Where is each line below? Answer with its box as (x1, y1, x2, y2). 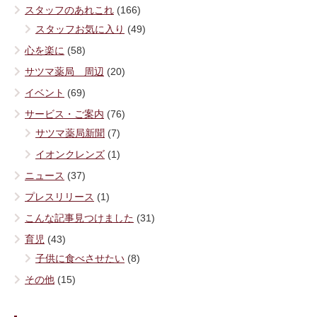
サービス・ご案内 (25, 108, 104, 120)
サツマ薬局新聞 (35, 127, 105, 139)
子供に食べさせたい (35, 253, 125, 265)
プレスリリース (25, 191, 94, 203)
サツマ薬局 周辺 (25, 66, 104, 78)
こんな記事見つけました (25, 212, 134, 224)
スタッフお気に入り (35, 23, 125, 35)
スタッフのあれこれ (25, 4, 114, 16)
